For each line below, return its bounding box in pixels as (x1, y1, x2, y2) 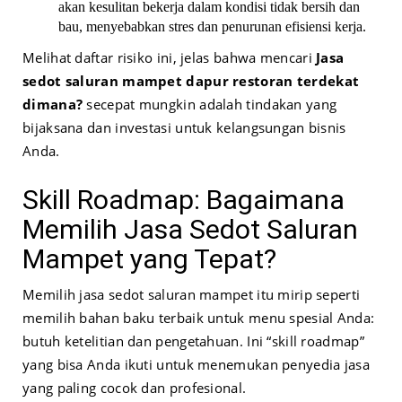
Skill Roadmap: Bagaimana (22, 184, 345, 216)
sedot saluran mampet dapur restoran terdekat (22, 72, 360, 91)
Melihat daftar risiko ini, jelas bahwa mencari (22, 48, 317, 67)
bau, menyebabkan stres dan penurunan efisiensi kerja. (58, 19, 366, 35)
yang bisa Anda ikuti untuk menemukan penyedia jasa (22, 355, 370, 374)
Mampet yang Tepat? (22, 243, 276, 275)
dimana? (22, 95, 83, 114)
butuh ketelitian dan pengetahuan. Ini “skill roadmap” (22, 332, 364, 351)
